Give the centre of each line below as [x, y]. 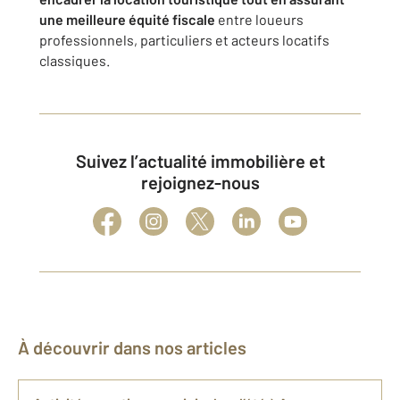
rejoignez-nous [200, 182]
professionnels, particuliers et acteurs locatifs [184, 40]
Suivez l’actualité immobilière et [81, 161]
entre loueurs [259, 19]
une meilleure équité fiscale [127, 19]
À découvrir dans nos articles [138, 347]
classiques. [75, 60]
